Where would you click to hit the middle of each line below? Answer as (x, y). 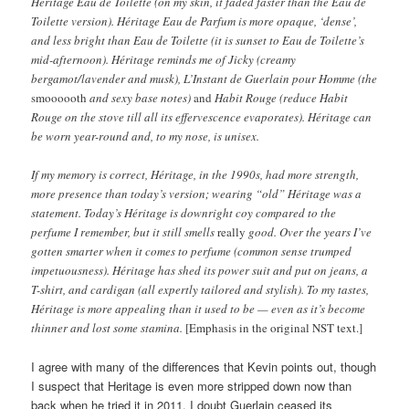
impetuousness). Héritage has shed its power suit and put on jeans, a (200, 270)
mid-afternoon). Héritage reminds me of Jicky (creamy (164, 59)
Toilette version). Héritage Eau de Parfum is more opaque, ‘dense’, (194, 21)
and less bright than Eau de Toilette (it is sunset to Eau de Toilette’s (198, 40)
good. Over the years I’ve (309, 231)
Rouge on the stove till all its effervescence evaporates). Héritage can (202, 116)
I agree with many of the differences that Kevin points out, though (204, 366)
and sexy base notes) (141, 97)
